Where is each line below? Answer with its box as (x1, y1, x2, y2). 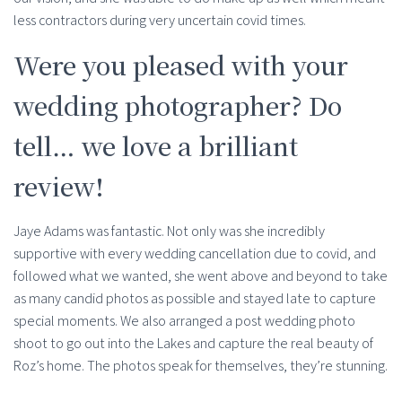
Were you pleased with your (13, 47, 348, 83)
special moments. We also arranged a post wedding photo (13, 311, 355, 331)
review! (13, 168, 104, 205)
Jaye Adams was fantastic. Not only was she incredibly (13, 222, 325, 241)
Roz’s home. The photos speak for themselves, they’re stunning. (13, 356, 388, 376)
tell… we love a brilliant (13, 127, 298, 164)
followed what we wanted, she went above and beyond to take (13, 267, 388, 286)
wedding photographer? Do (13, 87, 342, 124)
